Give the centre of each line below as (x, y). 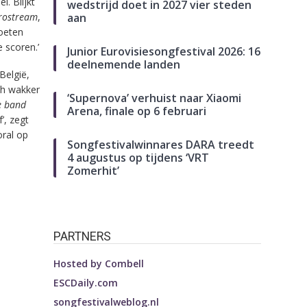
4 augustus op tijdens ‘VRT (138, 158)
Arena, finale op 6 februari (137, 111)
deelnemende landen (124, 65)
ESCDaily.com (86, 282)
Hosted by (79, 263)
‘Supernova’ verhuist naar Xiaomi (155, 98)
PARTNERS (83, 236)
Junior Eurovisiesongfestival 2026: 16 (164, 52)
